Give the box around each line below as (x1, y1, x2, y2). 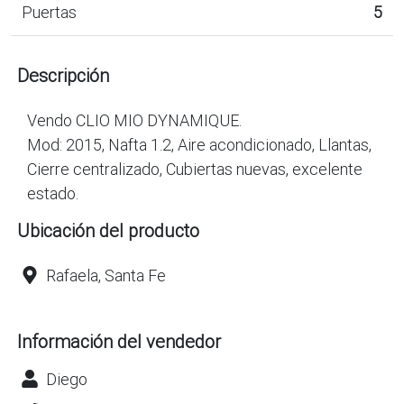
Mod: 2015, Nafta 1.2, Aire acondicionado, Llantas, (27, 133, 372, 155)
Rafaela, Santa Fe (46, 264, 166, 286)
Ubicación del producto (17, 218, 199, 242)
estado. (27, 182, 78, 204)
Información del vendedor (17, 329, 221, 353)
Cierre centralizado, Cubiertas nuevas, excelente (27, 158, 363, 179)
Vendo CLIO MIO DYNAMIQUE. (27, 109, 242, 131)
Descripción (17, 63, 109, 87)
